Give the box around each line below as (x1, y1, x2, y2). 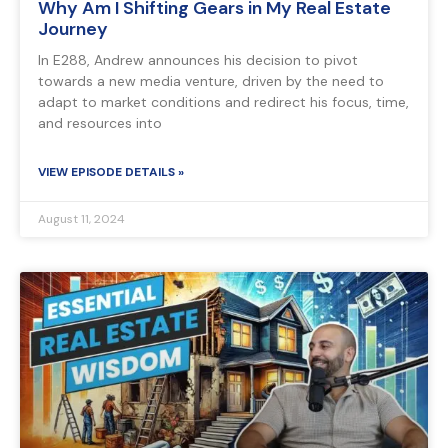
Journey (38, 17, 108, 42)
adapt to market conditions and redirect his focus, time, (38, 93, 409, 112)
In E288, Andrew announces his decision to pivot (38, 51, 358, 70)
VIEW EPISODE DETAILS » (38, 164, 184, 181)
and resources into (38, 114, 162, 133)
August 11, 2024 (38, 211, 125, 228)
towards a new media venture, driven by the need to (38, 72, 384, 91)
